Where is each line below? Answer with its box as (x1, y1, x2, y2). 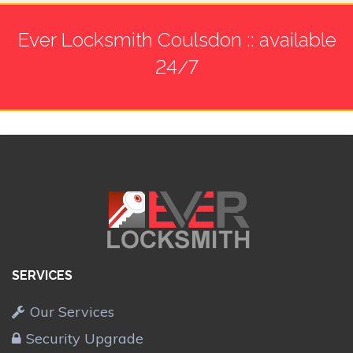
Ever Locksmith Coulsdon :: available (17, 27, 336, 51)
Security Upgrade (26, 329, 143, 347)
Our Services (30, 302, 114, 321)
